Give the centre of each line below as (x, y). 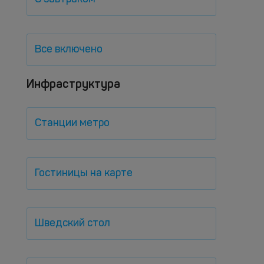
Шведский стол (72, 223)
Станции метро (72, 123)
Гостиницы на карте (84, 173)
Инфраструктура (73, 84)
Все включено (69, 49)
